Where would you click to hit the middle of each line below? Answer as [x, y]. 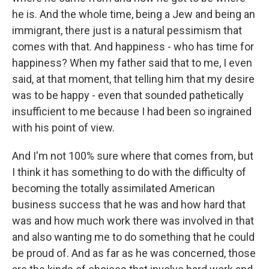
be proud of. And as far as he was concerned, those [134, 253]
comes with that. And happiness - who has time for [133, 47]
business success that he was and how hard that [129, 204]
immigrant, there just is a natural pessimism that [127, 30]
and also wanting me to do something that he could [133, 237]
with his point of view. [63, 128]
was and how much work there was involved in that [133, 221]
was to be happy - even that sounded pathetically [128, 95]
